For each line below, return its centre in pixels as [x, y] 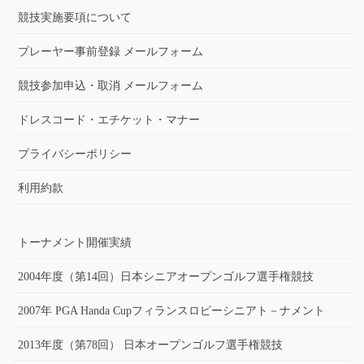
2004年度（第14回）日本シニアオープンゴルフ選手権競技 [166, 276]
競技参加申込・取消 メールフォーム [110, 85]
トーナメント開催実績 [75, 242]
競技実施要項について [75, 17]
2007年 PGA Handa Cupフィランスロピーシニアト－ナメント [171, 310]
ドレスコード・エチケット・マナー [109, 119]
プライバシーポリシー [75, 154]
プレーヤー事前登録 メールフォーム [110, 51]
